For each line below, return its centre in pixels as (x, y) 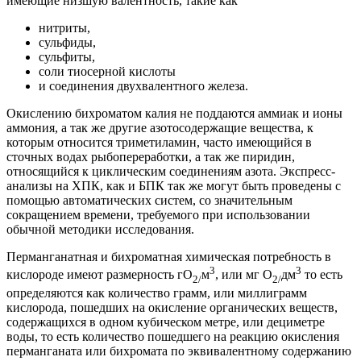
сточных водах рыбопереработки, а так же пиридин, (151, 157)
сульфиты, (67, 57)
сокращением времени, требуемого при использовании (158, 215)
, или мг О (244, 275)
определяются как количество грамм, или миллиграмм (157, 293)
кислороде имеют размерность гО (100, 275)
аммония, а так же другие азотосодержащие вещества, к (160, 128)
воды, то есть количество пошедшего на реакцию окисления (173, 336)
